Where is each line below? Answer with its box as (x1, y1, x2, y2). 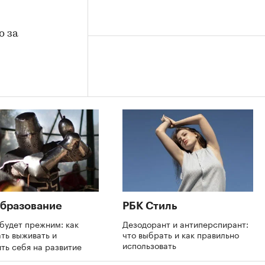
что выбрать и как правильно (122, 227, 239, 241)
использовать (122, 238, 179, 251)
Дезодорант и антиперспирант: (122, 216, 248, 230)
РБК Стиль (122, 200, 177, 211)
